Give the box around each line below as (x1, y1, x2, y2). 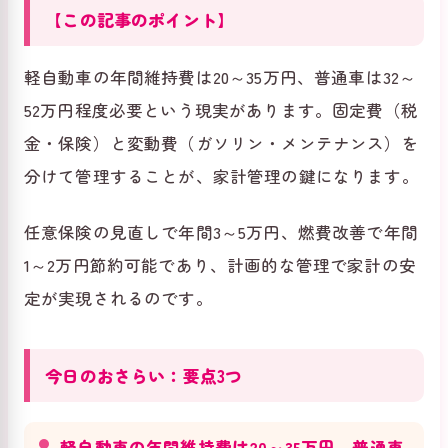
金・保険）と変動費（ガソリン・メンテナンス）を (24, 131, 419, 156)
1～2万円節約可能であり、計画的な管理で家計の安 (24, 253, 416, 278)
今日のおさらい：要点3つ (45, 362, 243, 388)
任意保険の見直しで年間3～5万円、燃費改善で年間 (24, 220, 418, 245)
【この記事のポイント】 (45, 6, 235, 32)
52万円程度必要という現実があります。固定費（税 (24, 98, 418, 123)
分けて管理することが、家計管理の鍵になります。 (24, 164, 419, 189)
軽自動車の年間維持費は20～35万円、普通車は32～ (24, 65, 417, 90)
